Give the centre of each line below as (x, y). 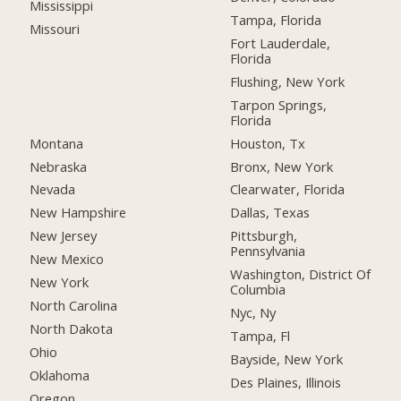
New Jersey (64, 236)
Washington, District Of (301, 274)
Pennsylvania (268, 251)
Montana (57, 143)
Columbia (258, 290)
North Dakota (72, 328)
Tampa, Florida (276, 20)
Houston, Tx (268, 143)
